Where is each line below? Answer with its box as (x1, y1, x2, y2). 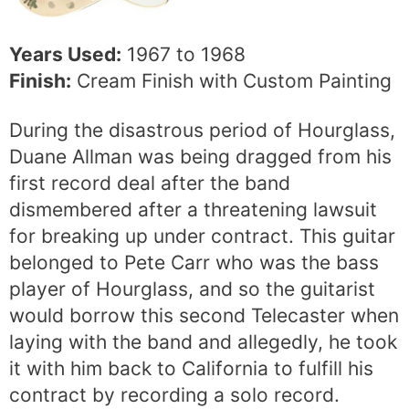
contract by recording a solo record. (9, 383, 340, 407)
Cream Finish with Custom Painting (71, 68, 392, 92)
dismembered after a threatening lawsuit (9, 198, 377, 222)
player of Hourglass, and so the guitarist (9, 278, 375, 301)
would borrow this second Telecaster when (9, 304, 399, 328)
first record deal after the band (9, 172, 290, 195)
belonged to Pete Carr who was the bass (9, 251, 379, 275)
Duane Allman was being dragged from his (9, 145, 392, 169)
